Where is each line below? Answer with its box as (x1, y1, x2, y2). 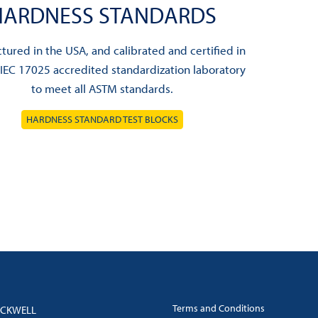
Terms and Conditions (172, 300, 265, 314)
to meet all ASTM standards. (31, 80, 173, 96)
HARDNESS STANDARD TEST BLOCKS (26, 112, 178, 126)
